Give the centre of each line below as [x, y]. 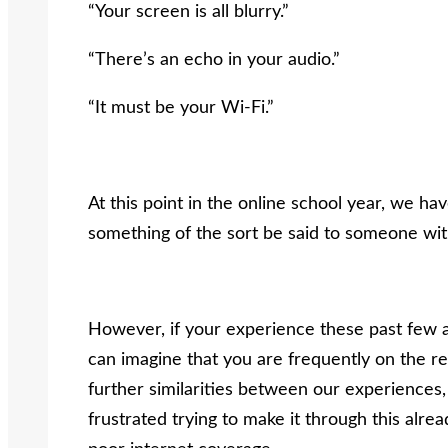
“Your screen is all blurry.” [188, 11]
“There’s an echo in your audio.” [214, 59]
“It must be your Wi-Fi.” [181, 107]
